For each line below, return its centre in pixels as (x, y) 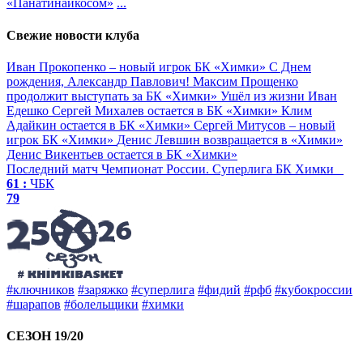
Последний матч (52, 169)
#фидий (219, 289)
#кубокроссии (314, 289)
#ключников (41, 289)
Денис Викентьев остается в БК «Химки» (122, 154)
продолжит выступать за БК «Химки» (113, 96)
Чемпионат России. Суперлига (187, 169)
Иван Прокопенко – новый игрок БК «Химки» (138, 66)
